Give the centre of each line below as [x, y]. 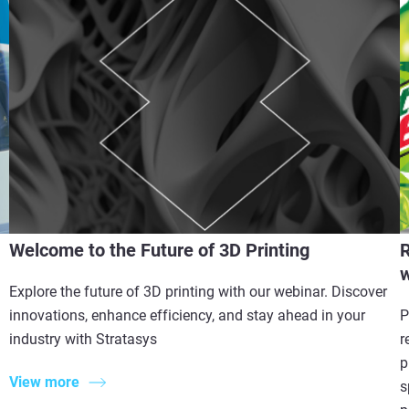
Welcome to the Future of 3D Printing [160, 251]
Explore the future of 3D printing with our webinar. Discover [199, 292]
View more [45, 382]
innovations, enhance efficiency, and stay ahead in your [188, 316]
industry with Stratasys [84, 340]
